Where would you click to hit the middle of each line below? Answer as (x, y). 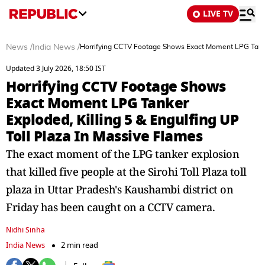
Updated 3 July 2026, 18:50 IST (56, 69)
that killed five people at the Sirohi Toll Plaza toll (126, 172)
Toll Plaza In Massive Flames (104, 136)
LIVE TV (218, 14)
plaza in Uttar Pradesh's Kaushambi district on (119, 189)
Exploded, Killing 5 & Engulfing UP (122, 120)
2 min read (80, 245)
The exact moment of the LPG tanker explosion (122, 154)
